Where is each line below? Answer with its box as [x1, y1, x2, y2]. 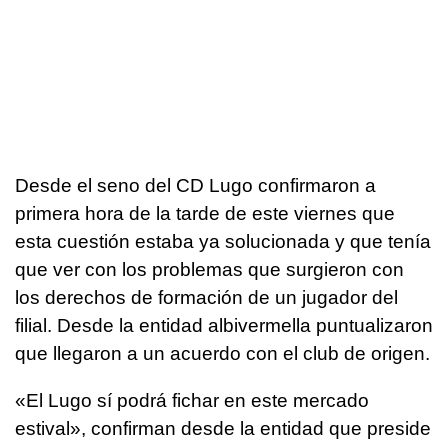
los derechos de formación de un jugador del [15, 286, 398, 308]
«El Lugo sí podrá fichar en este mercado [15, 389, 369, 411]
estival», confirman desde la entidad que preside [15, 417, 431, 439]
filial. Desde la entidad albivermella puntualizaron [15, 314, 433, 336]
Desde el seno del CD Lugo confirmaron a [15, 174, 376, 196]
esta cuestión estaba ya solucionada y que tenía [15, 230, 431, 252]
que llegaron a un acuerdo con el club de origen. [15, 342, 430, 364]
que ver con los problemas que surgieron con [15, 258, 404, 280]
